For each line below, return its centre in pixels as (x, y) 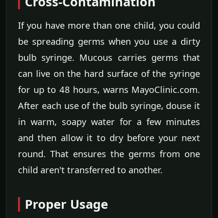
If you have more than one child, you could (109, 25)
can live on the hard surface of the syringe (109, 73)
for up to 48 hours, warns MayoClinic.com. (109, 89)
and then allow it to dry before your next (109, 137)
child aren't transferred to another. (90, 169)
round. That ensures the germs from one (109, 153)
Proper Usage (66, 204)
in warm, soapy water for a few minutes (109, 121)
